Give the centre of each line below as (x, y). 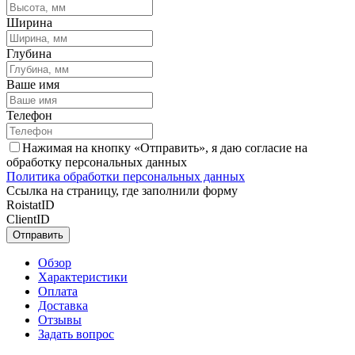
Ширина (29, 22)
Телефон (29, 115)
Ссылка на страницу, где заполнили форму (122, 190)
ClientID (28, 219)
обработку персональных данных (97, 162)
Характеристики (83, 277)
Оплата (58, 291)
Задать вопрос (76, 334)
